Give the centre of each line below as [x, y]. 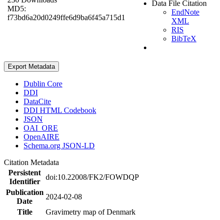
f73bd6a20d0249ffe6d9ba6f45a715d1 [66, 17]
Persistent [25, 172]
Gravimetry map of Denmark [91, 212]
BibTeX [184, 38]
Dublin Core [43, 83]
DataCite [37, 101]
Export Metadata [31, 66]
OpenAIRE [41, 137]
